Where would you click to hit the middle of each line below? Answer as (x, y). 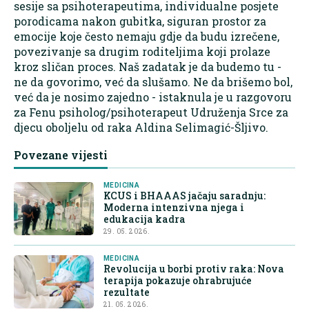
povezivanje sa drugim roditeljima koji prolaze (142, 51)
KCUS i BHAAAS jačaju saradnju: (185, 195)
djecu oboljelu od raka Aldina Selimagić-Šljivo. (141, 127)
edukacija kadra (144, 219)
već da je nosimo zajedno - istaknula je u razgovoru (153, 97)
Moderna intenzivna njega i (174, 207)
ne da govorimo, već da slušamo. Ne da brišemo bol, (153, 81)
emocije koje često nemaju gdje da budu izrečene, (147, 36)
